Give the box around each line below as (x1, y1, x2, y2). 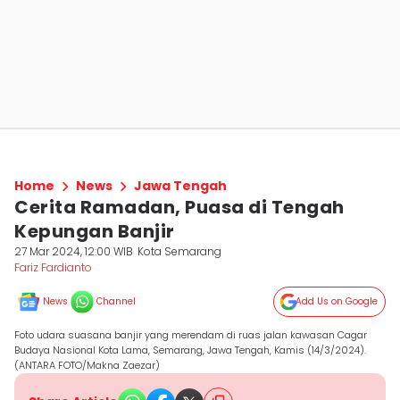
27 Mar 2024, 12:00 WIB (14, 244, 133, 259)
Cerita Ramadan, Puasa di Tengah (14, 195, 345, 220)
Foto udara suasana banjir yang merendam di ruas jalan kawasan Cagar (14, 328, 367, 342)
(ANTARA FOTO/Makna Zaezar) (14, 358, 160, 372)
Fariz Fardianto (14, 260, 92, 275)
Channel (96, 295, 136, 308)
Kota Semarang (137, 244, 222, 259)
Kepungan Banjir (14, 219, 175, 244)
